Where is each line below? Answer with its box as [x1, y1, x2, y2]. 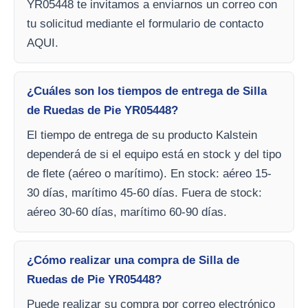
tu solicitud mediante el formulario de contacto [27, 17, 263, 30]
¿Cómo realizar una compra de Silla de [27, 254, 239, 267]
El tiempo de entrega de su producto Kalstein [27, 129, 257, 142]
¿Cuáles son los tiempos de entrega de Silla [27, 85, 267, 98]
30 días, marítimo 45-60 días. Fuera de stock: [27, 186, 262, 199]
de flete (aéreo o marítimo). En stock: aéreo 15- [27, 167, 272, 180]
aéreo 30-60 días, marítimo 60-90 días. [27, 206, 227, 219]
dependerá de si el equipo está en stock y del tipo [27, 148, 281, 161]
